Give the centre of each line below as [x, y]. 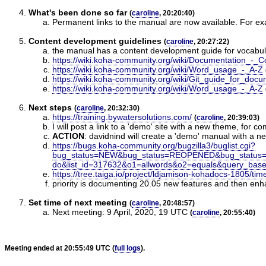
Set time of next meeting [78, 202]
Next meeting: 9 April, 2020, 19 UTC [120, 212]
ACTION [68, 136]
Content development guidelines [95, 41]
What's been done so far [78, 12]
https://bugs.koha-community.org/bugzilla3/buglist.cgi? [154, 145]
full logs [128, 248]
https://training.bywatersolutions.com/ [122, 117]
